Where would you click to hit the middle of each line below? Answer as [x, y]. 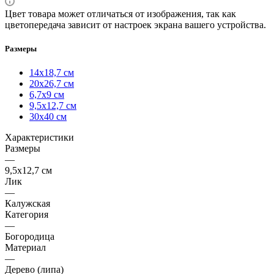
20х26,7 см [52, 84]
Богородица [30, 237]
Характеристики [39, 138]
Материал [25, 248]
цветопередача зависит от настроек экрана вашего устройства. [135, 25]
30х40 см [48, 117]
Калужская [28, 204]
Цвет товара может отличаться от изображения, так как [120, 14]
